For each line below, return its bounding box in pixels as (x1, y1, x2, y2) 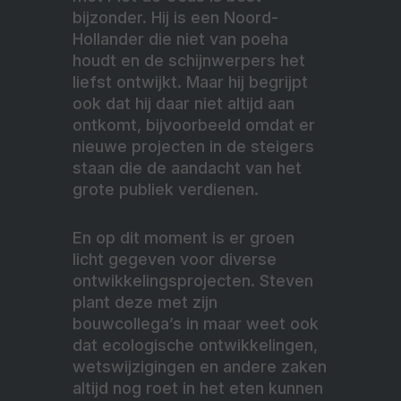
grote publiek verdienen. (73, 180, 259, 200)
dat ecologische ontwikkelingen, (73, 336, 318, 355)
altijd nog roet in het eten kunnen (73, 379, 323, 398)
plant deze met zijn (73, 293, 218, 312)
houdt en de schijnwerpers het (73, 51, 305, 71)
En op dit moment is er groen (73, 228, 294, 248)
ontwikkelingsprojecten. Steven (73, 271, 313, 291)
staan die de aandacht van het (73, 158, 302, 178)
